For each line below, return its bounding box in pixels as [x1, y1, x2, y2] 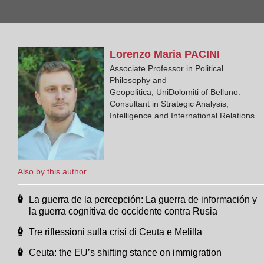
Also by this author [18, 166, 87, 176]
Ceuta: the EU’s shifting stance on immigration [29, 247, 222, 258]
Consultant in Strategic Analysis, [110, 98, 229, 108]
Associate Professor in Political [110, 63, 224, 73]
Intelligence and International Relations [110, 110, 255, 120]
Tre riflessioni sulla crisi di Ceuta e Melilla [29, 226, 202, 237]
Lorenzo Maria [110, 48, 185, 60]
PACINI [184, 48, 220, 60]
